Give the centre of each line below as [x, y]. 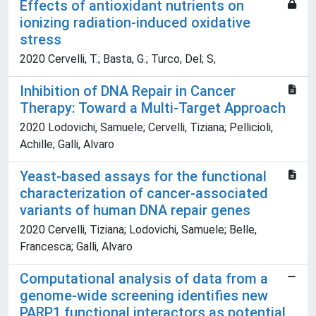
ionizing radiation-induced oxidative [135, 23]
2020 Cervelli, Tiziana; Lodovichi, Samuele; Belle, [138, 230]
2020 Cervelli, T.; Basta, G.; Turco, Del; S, [118, 59]
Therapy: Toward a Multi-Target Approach [153, 108]
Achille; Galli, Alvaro [67, 145]
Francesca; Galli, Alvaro [76, 247]
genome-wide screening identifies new [144, 296]
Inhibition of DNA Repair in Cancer [128, 91]
